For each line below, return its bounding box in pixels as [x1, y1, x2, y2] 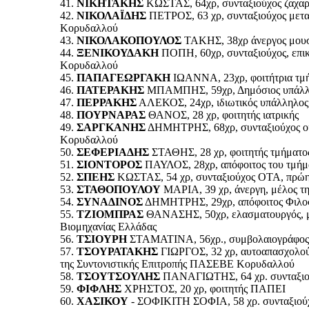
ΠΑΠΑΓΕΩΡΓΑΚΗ [77, 71, 170, 83]
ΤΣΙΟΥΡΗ [77, 232, 127, 245]
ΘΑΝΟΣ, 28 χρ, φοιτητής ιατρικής [146, 108, 299, 121]
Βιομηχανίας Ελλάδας [60, 220, 157, 232]
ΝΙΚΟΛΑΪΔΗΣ [77, 9, 146, 21]
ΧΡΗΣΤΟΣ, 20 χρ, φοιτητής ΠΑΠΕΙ [121, 282, 286, 295]
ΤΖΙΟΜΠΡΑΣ [77, 208, 143, 220]
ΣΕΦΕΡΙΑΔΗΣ [77, 146, 149, 158]
